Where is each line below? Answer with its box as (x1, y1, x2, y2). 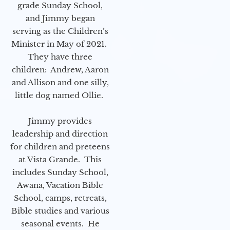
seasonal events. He (21, 219, 100, 229)
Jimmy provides (28, 116, 92, 126)
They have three (28, 52, 92, 62)
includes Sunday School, (12, 167, 108, 178)
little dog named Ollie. (15, 90, 105, 101)
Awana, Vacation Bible (17, 180, 103, 190)
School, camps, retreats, (13, 193, 107, 203)
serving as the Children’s (12, 26, 108, 36)
